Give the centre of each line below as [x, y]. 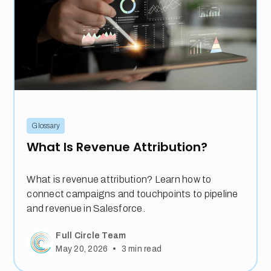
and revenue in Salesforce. [86, 209]
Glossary [46, 126]
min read [144, 249]
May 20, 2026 [82, 249]
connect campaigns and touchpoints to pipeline [132, 194]
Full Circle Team [91, 235]
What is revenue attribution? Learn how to [119, 180]
